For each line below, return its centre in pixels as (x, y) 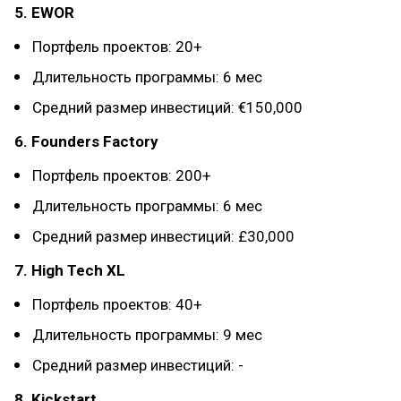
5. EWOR (44, 13)
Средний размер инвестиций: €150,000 (167, 108)
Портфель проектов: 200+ (122, 176)
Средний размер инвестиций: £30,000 (163, 237)
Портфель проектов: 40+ (117, 305)
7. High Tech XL (70, 271)
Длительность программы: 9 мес (147, 335)
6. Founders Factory (86, 142)
